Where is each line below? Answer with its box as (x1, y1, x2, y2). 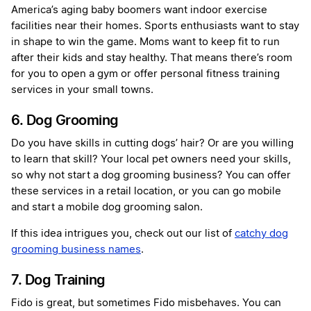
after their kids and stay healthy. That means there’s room (11, 53, 292, 64)
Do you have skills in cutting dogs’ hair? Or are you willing (11, 138, 294, 149)
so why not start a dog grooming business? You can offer (11, 170, 291, 181)
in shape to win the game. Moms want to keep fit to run (11, 37, 280, 48)
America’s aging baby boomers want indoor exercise (11, 5, 267, 16)
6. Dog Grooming (11, 112, 119, 129)
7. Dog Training (11, 271, 106, 289)
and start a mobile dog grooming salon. (11, 202, 203, 213)
